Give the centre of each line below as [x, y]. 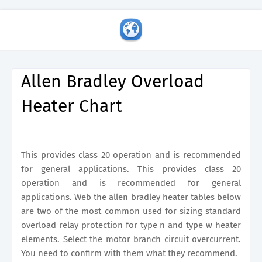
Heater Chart [72, 106]
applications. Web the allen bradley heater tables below [131, 197]
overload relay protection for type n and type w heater [131, 225]
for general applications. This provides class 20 [131, 169]
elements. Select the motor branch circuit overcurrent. [131, 239]
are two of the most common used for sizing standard [131, 211]
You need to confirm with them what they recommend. [129, 253]
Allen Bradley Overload [113, 81]
